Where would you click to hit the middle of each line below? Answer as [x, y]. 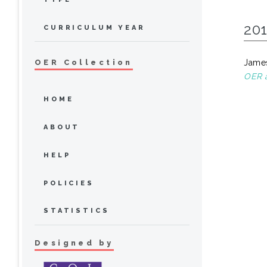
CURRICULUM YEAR [94, 27]
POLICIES [69, 183]
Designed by [74, 243]
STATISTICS [77, 211]
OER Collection [84, 63]
